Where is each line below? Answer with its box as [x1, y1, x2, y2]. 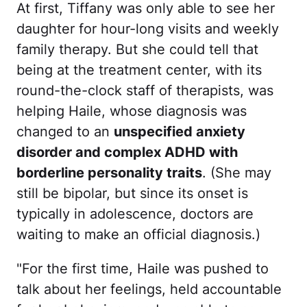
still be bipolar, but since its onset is [16, 184, 248, 201]
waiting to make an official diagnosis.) [16, 225, 260, 243]
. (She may [202, 164, 271, 181]
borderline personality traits [16, 164, 202, 181]
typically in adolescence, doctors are [16, 205, 254, 222]
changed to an [16, 123, 114, 140]
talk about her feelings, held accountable [16, 280, 282, 297]
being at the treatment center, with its [16, 61, 262, 78]
